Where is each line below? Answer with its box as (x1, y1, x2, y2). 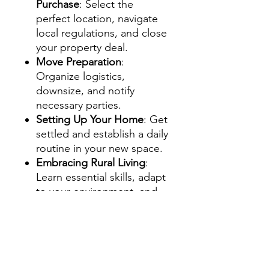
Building (36, 242, 75, 256)
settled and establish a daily (36, 127, 168, 141)
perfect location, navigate (36, 11, 158, 25)
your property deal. (36, 40, 128, 54)
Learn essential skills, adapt (36, 170, 166, 184)
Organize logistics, (36, 69, 125, 83)
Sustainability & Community (36, 228, 167, 241)
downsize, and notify (36, 83, 134, 97)
